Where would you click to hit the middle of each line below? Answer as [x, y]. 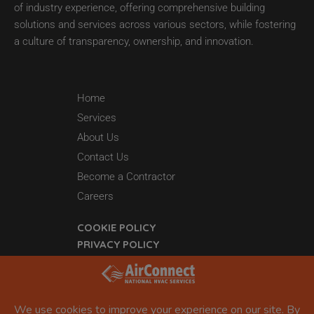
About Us [98, 137]
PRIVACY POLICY [118, 244]
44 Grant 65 [61, 280]
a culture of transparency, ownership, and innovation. [134, 41]
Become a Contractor [126, 176]
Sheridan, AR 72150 [78, 298]
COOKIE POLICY [116, 227]
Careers [95, 196]
